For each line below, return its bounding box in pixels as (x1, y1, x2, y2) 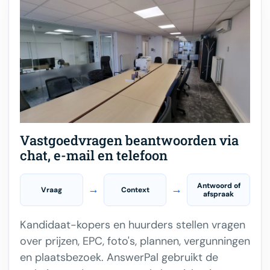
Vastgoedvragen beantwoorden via (20, 131, 239, 149)
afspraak (203, 189, 234, 199)
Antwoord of (196, 180, 240, 190)
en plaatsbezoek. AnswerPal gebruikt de (20, 250, 218, 265)
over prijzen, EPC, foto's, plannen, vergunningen (20, 233, 250, 248)
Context (121, 184, 149, 195)
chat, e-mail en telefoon (20, 146, 168, 164)
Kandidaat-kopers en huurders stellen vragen (20, 217, 245, 232)
